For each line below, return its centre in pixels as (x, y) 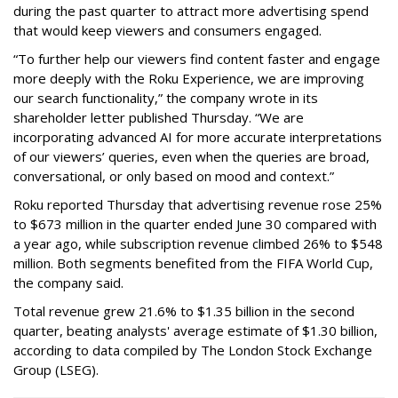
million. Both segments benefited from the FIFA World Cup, (193, 263)
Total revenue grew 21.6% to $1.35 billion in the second (184, 310)
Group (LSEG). (56, 369)
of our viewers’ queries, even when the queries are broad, (191, 156)
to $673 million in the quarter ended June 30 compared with (195, 223)
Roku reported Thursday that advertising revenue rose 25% (198, 204)
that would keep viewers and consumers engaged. (167, 30)
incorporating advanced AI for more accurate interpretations (198, 136)
